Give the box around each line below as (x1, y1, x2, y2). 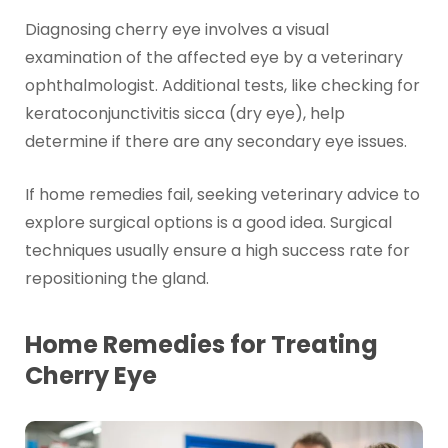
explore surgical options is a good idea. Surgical (24, 211, 392, 235)
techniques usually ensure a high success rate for (24, 239, 410, 263)
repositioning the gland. (24, 267, 209, 291)
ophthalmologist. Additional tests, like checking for (24, 73, 420, 97)
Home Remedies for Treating (24, 327, 378, 361)
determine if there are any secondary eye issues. (24, 129, 407, 153)
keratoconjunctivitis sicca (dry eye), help (24, 101, 345, 125)
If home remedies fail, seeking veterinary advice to (24, 183, 420, 207)
